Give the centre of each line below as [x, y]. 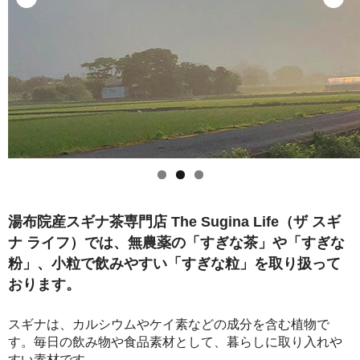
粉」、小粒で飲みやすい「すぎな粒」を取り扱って [174, 263]
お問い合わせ [54, 78]
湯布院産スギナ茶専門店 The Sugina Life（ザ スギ [174, 221]
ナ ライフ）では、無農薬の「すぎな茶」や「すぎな [176, 242]
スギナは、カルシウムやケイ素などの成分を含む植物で [169, 325]
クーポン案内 [54, 45]
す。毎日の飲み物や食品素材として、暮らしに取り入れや [175, 342]
